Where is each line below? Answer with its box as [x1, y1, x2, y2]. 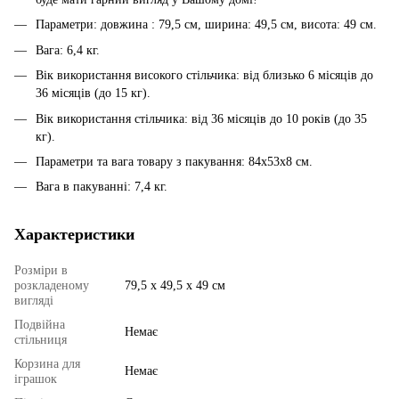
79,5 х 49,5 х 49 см [125, 279, 225, 293]
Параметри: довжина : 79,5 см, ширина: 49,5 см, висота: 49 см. [36, 18, 377, 32]
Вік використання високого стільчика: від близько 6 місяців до [36, 69, 373, 83]
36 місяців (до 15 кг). [36, 86, 151, 101]
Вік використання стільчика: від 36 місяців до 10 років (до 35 [36, 111, 367, 126]
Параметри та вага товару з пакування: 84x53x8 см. [36, 155, 313, 169]
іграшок [14, 372, 57, 387]
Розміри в [14, 264, 68, 278]
